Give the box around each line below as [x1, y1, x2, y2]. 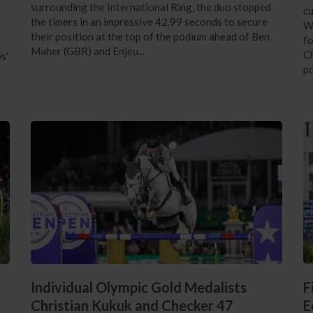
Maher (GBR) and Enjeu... [30, 44, 145, 57]
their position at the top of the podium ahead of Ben [30, 29, 270, 43]
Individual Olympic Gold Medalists [30, 279, 247, 296]
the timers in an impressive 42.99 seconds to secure [30, 15, 268, 28]
